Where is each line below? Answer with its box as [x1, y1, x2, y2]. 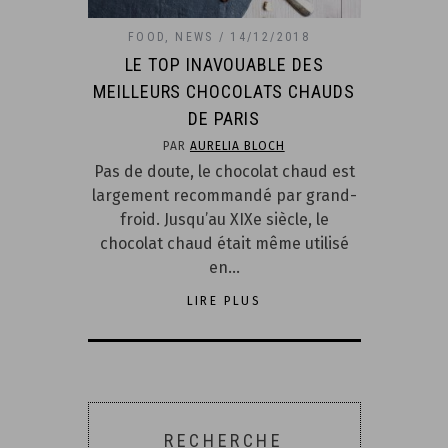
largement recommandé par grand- [91, 186, 357, 206]
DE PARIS [187, 108, 261, 130]
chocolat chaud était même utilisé [99, 234, 349, 254]
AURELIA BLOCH [189, 139, 285, 154]
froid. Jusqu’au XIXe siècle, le [119, 210, 329, 230]
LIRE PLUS [186, 294, 262, 309]
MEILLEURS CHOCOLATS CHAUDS [93, 81, 355, 103]
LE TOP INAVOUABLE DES [124, 54, 324, 76]
